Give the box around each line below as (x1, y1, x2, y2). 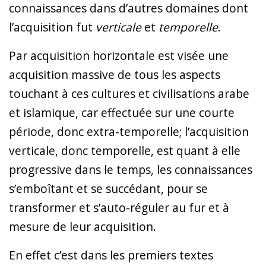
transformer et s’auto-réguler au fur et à (9, 199, 229, 216)
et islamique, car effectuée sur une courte (9, 104, 235, 121)
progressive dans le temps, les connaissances (9, 161, 252, 178)
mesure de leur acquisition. (9, 218, 156, 235)
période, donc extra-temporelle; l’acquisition (9, 123, 249, 140)
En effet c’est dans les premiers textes (9, 246, 213, 263)
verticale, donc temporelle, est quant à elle (9, 142, 240, 159)
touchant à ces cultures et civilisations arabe (9, 85, 249, 102)
